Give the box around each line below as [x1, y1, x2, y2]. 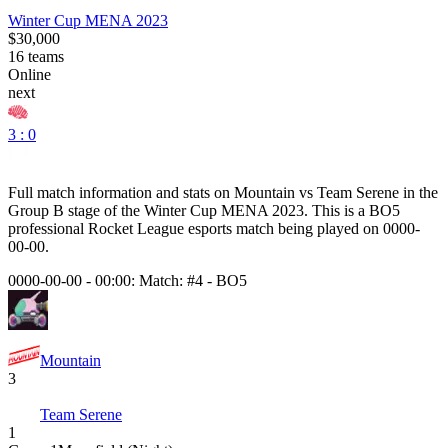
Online [8, 65, 51, 83]
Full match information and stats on [8, 183, 234, 201]
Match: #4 [139, 271, 203, 289]
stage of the [64, 201, 144, 219]
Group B [8, 201, 64, 219]
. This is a [304, 201, 369, 219]
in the [399, 183, 438, 201]
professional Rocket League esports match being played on [8, 219, 379, 237]
